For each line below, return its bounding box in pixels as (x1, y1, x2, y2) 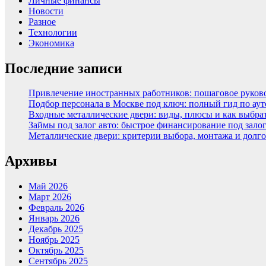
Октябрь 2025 (28, 245, 84, 256)
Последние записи (5, 60, 122, 76)
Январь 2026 (28, 213, 80, 224)
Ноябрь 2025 (28, 235, 80, 245)
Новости (28, 5, 64, 16)
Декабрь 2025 (28, 224, 83, 235)
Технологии (28, 27, 77, 37)
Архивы (5, 153, 57, 169)
